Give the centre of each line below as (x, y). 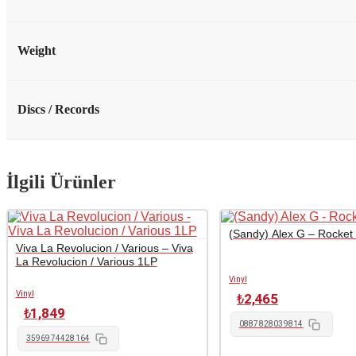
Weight (37, 50)
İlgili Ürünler (61, 182)
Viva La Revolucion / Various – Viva (104, 249)
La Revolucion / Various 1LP (86, 262)
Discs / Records (58, 109)
